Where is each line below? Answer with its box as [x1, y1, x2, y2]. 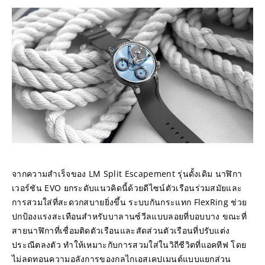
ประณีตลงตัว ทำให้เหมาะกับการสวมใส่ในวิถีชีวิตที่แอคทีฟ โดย [12, 239, 247, 251]
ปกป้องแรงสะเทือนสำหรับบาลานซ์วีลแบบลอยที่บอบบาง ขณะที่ [12, 211, 247, 222]
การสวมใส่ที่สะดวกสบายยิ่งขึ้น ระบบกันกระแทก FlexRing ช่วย [12, 196, 247, 208]
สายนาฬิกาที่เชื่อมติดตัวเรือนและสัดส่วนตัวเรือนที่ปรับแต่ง [12, 225, 230, 237]
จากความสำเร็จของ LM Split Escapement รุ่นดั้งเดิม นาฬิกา [12, 168, 243, 180]
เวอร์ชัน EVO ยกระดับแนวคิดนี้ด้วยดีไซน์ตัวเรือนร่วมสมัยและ [12, 182, 243, 194]
